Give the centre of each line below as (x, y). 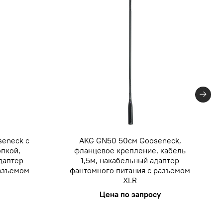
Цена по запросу (130, 194)
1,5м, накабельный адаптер (130, 161)
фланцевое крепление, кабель (130, 151)
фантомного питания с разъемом (130, 170)
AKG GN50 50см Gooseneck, (130, 141)
